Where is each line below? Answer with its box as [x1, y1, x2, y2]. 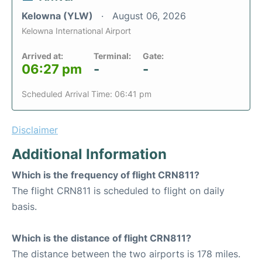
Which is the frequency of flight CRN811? [12, 169, 199, 181]
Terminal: [94, 51, 131, 61]
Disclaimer [12, 124, 58, 136]
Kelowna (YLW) [22, 10, 95, 22]
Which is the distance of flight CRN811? [12, 232, 191, 244]
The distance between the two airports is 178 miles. [12, 248, 240, 260]
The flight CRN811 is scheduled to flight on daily [12, 185, 225, 197]
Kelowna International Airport [22, 26, 131, 36]
